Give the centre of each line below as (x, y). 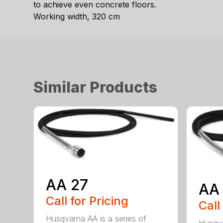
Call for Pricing (87, 201)
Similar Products (96, 87)
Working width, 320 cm (77, 16)
